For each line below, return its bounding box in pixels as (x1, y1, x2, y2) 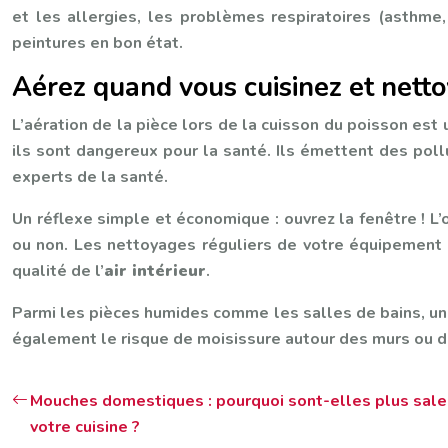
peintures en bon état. (12, 32, 183, 54)
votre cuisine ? (30, 416, 140, 438)
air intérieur (104, 260, 206, 282)
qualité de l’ (12, 260, 104, 282)
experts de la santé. (12, 166, 168, 188)
